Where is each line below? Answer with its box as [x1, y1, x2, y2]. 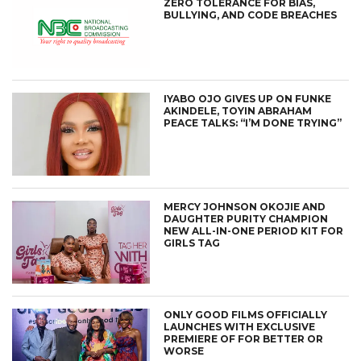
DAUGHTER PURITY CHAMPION [164, 213, 329, 226]
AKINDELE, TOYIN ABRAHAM [164, 105, 313, 118]
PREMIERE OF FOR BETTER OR [164, 332, 324, 345]
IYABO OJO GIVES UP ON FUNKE [164, 93, 332, 106]
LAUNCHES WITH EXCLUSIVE [164, 320, 316, 333]
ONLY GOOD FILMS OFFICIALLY [164, 308, 328, 321]
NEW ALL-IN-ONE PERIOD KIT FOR [164, 225, 344, 238]
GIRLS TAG [164, 237, 221, 250]
